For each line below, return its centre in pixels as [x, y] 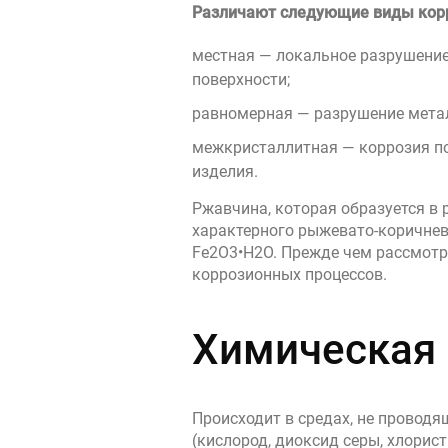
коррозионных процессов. [289, 274]
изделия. [225, 171]
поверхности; [241, 79]
